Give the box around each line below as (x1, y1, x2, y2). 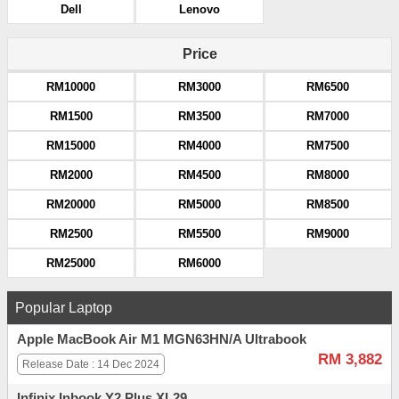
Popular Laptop (15, 300, 112, 316)
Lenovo (178, 3, 220, 17)
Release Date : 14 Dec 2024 (22, 358, 159, 371)
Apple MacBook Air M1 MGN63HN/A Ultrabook (17, 332, 306, 347)
